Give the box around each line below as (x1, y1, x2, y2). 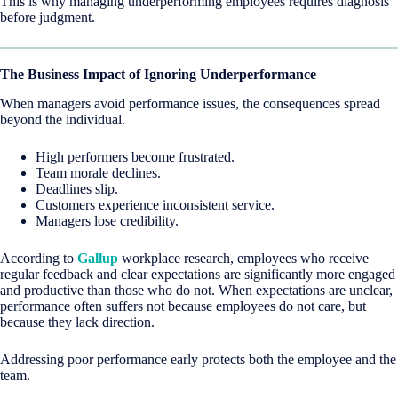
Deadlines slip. (36, 180, 118, 196)
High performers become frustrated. (36, 148, 235, 164)
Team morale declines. (36, 164, 161, 180)
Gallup (77, 250, 118, 266)
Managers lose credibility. (36, 212, 179, 228)
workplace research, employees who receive (118, 250, 369, 266)
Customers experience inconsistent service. (36, 196, 275, 212)
